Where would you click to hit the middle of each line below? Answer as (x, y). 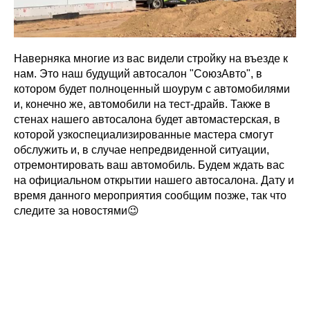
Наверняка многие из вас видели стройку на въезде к (151, 58)
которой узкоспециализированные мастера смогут (144, 135)
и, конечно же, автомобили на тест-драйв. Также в (142, 104)
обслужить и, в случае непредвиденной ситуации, (142, 150)
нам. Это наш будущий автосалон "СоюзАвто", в (138, 74)
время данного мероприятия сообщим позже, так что (150, 195)
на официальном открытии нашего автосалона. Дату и (154, 180)
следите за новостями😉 (76, 211)
